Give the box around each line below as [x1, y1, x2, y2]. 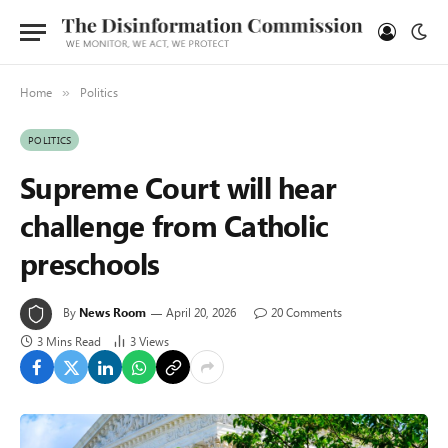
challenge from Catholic [20, 206, 329, 244]
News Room [79, 304, 146, 320]
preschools [20, 244, 160, 282]
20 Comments [271, 304, 342, 320]
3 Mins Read [37, 333, 101, 349]
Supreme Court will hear [20, 168, 337, 206]
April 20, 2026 [166, 304, 236, 320]
